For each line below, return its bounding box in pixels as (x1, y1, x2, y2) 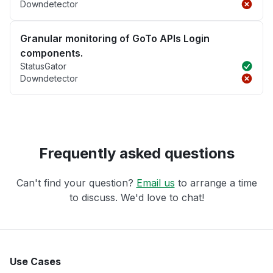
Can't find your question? (16, 177, 136, 190)
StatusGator (20, 61, 66, 72)
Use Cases (10, 255, 61, 268)
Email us (136, 177, 175, 190)
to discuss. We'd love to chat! (69, 191, 204, 204)
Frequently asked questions (38, 144, 235, 163)
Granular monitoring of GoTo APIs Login (20, 32, 210, 45)
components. (20, 47, 83, 60)
